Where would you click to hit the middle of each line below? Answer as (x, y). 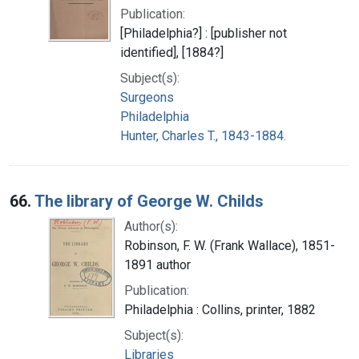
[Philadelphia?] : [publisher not (204, 33)
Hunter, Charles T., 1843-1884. (203, 135)
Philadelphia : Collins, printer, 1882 (220, 309)
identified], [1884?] (172, 52)
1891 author (157, 264)
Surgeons (147, 97)
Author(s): (151, 226)
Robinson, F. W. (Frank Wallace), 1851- (230, 245)
